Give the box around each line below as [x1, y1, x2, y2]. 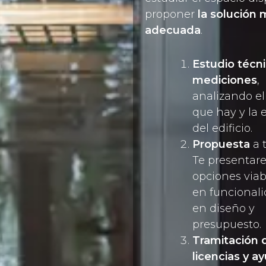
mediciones [192, 74, 257, 87]
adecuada [145, 24, 201, 37]
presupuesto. [192, 218, 261, 231]
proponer [145, 8, 198, 21]
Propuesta [192, 138, 250, 151]
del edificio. [192, 122, 252, 135]
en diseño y [192, 202, 255, 215]
